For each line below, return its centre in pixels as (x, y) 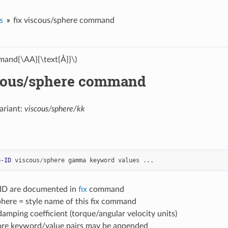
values (129, 160)
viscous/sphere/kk (54, 109)
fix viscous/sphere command (64, 20)
